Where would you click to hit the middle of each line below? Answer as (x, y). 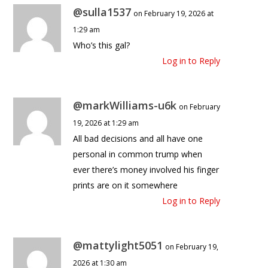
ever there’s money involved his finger (146, 170)
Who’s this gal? (102, 45)
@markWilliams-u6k (125, 106)
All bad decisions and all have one (138, 139)
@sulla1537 (102, 12)
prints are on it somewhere (126, 185)
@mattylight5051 (118, 246)
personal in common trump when (138, 154)
